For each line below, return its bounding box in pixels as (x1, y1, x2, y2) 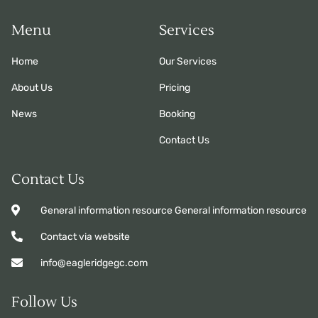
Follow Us (11, 292, 77, 312)
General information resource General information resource (40, 204, 307, 216)
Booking (159, 107, 195, 120)
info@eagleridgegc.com (40, 256, 148, 269)
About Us (11, 81, 53, 94)
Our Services (159, 55, 216, 67)
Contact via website (40, 230, 130, 243)
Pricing (159, 81, 190, 94)
